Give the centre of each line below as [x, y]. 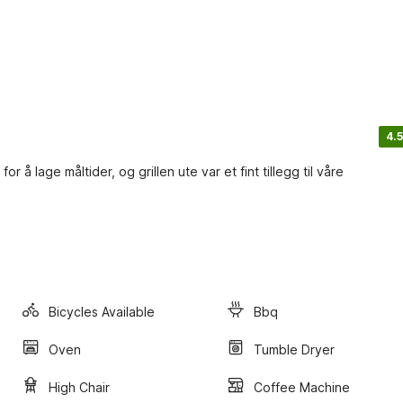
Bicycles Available [102, 311]
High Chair [79, 387]
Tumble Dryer [294, 349]
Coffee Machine [302, 387]
